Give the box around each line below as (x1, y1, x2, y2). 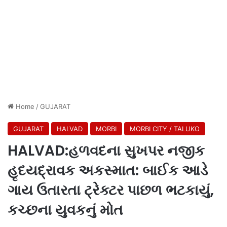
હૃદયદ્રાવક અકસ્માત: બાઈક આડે (8, 160, 208, 180)
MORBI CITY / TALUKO (130, 124, 200, 133)
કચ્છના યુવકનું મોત (8, 200, 123, 220)
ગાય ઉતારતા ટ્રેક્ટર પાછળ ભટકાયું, (8, 180, 214, 200)
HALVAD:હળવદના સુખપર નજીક (8, 140, 205, 161)
